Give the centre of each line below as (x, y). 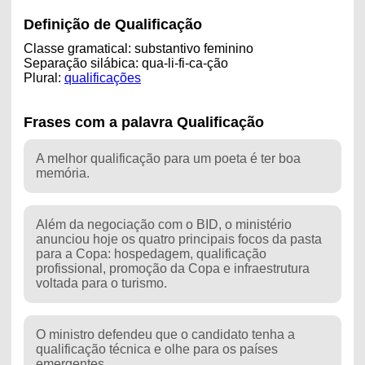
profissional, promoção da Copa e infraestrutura (172, 268)
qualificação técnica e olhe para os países (156, 349)
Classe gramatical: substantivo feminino (138, 48)
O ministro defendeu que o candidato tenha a (165, 334)
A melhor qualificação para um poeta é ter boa (168, 158)
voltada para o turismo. (101, 283)
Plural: (44, 77)
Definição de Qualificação (112, 24)
